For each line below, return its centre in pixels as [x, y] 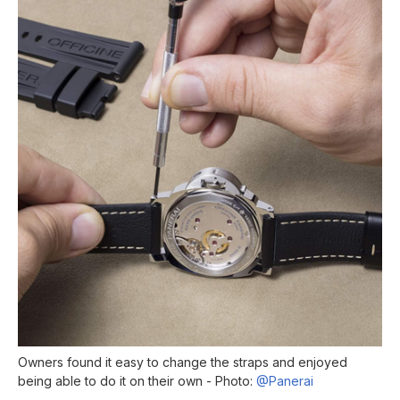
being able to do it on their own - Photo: [137, 381]
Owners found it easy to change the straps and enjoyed [183, 362]
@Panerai [285, 381]
